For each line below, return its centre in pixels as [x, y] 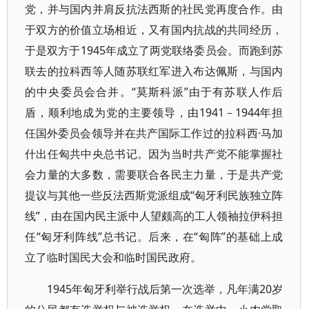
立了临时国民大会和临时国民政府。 [113, 257]
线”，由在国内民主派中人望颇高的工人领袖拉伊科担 [154, 216]
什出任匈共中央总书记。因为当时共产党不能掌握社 [154, 154]
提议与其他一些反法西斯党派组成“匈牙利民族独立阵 [154, 195]
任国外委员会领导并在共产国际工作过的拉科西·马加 [154, 133]
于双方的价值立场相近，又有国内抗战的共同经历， [154, 30]
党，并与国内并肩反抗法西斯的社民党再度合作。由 [154, 9]
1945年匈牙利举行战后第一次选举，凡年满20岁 [165, 289]
